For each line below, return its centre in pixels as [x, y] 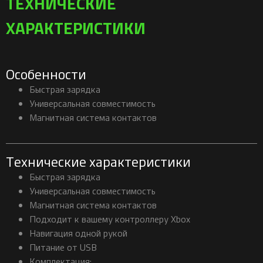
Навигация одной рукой [78, 233]
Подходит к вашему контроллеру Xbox [110, 219]
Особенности [46, 74]
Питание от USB [63, 247]
